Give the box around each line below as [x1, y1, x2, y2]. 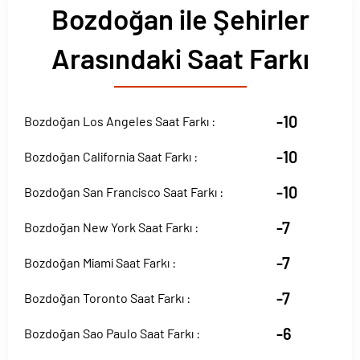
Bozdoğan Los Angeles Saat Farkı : [24, 113, 215, 129]
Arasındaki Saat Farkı [51, 41, 309, 75]
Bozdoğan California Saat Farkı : [24, 149, 198, 164]
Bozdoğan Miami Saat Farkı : [24, 255, 176, 270]
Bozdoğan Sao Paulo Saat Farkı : [24, 325, 200, 341]
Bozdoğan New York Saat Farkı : [24, 219, 198, 235]
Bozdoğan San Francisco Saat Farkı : [24, 184, 223, 199]
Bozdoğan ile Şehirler [51, 2, 309, 35]
